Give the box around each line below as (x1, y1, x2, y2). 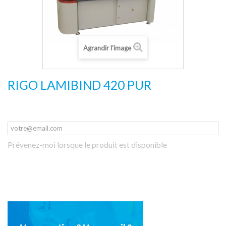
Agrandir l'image (83, 44, 131, 52)
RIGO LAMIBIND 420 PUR (8, 78, 151, 93)
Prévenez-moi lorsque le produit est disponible (8, 140, 167, 149)
